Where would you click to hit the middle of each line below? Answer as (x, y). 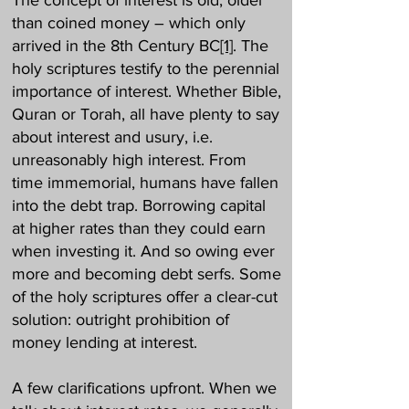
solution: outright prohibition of (121, 320)
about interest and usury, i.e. (112, 137)
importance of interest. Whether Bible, (147, 91)
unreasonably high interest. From (129, 160)
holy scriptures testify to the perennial (146, 68)
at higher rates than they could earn (139, 228)
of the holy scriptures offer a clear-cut (145, 297)
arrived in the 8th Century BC (116, 46)
